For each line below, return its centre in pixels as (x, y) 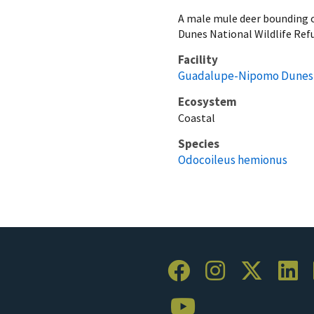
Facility (198, 59)
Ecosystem (207, 101)
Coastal (197, 117)
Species (199, 143)
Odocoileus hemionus (233, 159)
